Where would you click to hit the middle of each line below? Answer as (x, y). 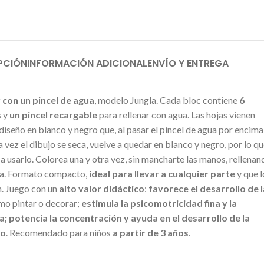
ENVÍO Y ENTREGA (188, 63)
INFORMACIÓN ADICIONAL (87, 63)
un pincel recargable (53, 114)
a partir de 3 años (151, 232)
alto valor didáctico (101, 188)
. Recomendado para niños (59, 232)
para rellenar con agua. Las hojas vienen (176, 114)
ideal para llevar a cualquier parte (162, 173)
